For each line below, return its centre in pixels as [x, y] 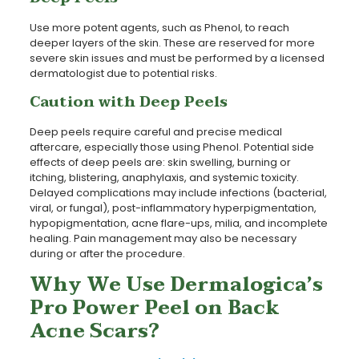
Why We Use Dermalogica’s [176, 284]
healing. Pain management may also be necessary [163, 238]
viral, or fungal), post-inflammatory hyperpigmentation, [173, 208]
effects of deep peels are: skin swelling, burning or [160, 162]
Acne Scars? [94, 331]
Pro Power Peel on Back [154, 308]
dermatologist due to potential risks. [123, 73]
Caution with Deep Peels [128, 102]
